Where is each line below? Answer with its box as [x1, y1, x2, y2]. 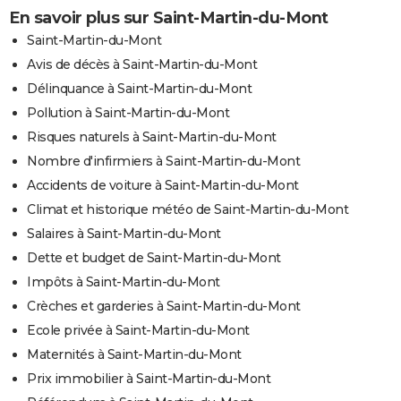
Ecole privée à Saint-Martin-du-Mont [27, 321, 250, 338]
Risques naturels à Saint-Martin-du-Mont [27, 128, 277, 145]
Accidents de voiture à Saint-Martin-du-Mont [27, 176, 299, 193]
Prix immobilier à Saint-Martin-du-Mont [27, 370, 270, 387]
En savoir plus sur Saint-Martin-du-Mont [9, 7, 328, 28]
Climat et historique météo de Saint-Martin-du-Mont [27, 200, 348, 218]
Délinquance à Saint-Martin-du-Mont [27, 80, 252, 97]
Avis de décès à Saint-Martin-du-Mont [27, 55, 257, 73]
